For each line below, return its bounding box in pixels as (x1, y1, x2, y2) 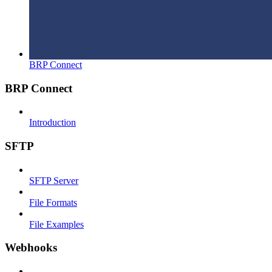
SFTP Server (29, 175, 78, 186)
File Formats (29, 197, 77, 208)
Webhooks (5, 241, 57, 254)
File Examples (29, 219, 84, 229)
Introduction (29, 117, 76, 128)
